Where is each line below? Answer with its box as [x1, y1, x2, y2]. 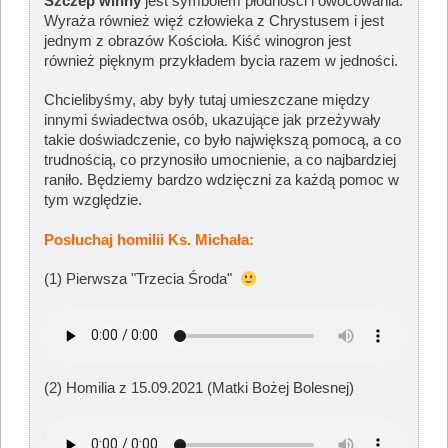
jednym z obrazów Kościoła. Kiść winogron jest [44, 32, 352, 49]
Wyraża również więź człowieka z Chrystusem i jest [44, 12, 385, 29]
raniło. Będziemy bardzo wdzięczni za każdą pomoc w [44, 172, 400, 189]
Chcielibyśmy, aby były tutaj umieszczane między [44, 92, 371, 109]
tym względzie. [44, 192, 143, 209]
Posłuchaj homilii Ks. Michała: [44, 231, 255, 248]
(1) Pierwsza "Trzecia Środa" [44, 271, 241, 288]
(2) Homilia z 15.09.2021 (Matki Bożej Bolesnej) [44, 380, 355, 397]
